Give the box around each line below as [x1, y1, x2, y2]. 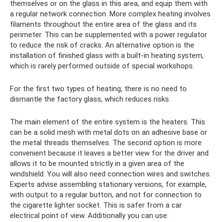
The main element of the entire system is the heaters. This [10, 117, 205, 127]
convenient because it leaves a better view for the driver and [10, 149, 209, 158]
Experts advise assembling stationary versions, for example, [10, 180, 207, 189]
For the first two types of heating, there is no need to [10, 84, 187, 94]
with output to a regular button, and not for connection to [10, 190, 202, 200]
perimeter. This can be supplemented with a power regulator [10, 30, 207, 40]
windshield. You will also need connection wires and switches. [10, 169, 211, 179]
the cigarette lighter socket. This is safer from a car [10, 201, 182, 210]
